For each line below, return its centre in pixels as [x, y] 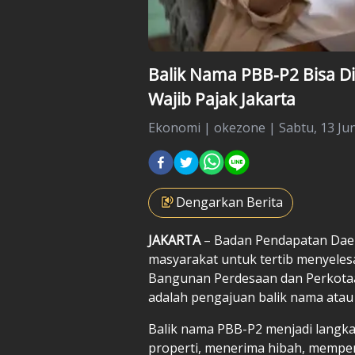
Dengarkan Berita [229, 202]
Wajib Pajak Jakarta [222, 99]
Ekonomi [174, 127]
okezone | [246, 127]
